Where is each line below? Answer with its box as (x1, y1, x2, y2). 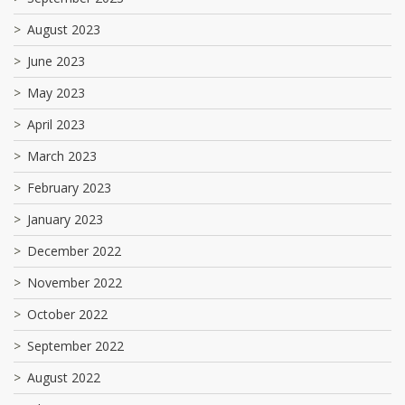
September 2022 (27, 336, 124, 354)
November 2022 (27, 273, 122, 291)
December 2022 (27, 241, 121, 259)
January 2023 (27, 210, 103, 228)
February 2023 (27, 178, 111, 196)
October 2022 (27, 305, 108, 323)
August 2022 (27, 368, 100, 386)
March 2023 (27, 146, 97, 165)
